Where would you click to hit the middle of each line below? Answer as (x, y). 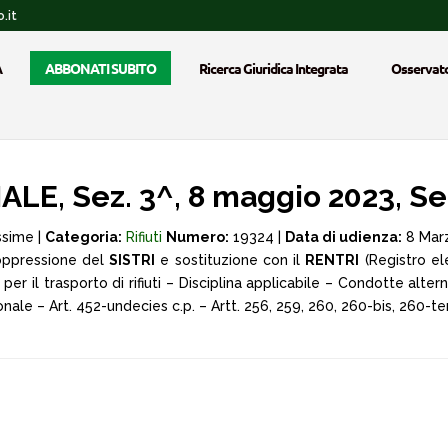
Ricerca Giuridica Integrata (273, 68)
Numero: (197, 237)
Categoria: (83, 237)
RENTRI (332, 260)
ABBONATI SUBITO (100, 68)
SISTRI (132, 260)
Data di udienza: (343, 237)
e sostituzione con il (230, 260)
